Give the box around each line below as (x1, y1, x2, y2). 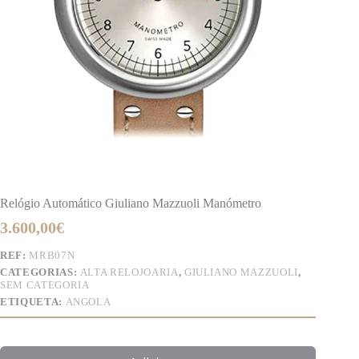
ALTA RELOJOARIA (79, 265, 179, 278)
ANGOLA (65, 295, 111, 308)
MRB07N (29, 248, 75, 261)
